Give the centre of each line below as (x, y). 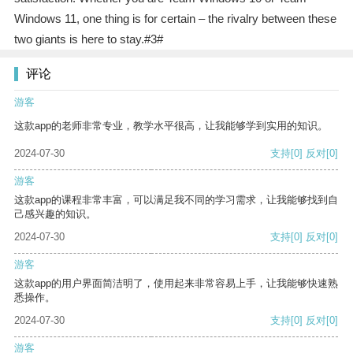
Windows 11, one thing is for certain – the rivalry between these (175, 19)
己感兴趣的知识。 (55, 214)
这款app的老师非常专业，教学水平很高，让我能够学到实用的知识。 (171, 126)
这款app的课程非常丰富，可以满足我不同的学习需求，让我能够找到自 (176, 200)
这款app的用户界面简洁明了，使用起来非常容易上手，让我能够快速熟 (176, 284)
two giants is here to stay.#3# (88, 39)
